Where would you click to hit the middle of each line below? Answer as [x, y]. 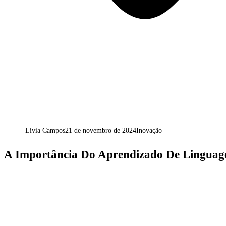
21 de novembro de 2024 [101, 131]
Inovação [149, 131]
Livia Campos [45, 131]
